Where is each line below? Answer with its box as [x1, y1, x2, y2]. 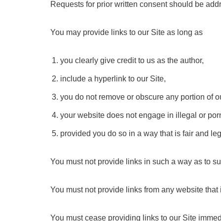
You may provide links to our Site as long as [50, 28, 203, 37]
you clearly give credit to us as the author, [60, 56, 204, 65]
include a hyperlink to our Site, [60, 74, 166, 83]
